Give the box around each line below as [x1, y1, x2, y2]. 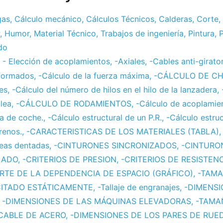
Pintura [188, 28, 215, 39]
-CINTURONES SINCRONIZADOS [54, 140, 177, 151]
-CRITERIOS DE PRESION [22, 154, 116, 165]
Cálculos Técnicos [86, 14, 154, 24]
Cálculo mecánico [14, 14, 82, 24]
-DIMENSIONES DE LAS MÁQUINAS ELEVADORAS [2, 196, 191, 207]
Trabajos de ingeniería [101, 28, 184, 39]
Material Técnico [34, 28, 96, 39]
